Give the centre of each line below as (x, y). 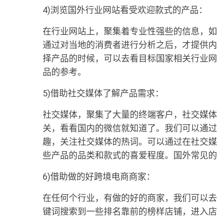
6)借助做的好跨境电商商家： (99, 177)
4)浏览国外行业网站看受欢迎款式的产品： (125, 10)
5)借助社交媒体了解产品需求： (103, 93)
